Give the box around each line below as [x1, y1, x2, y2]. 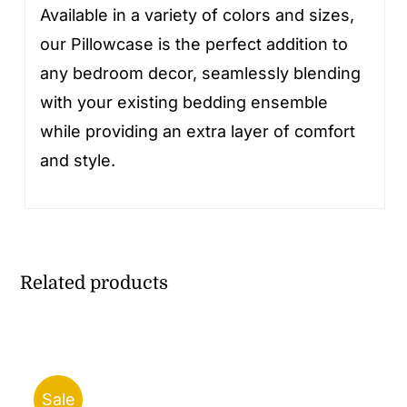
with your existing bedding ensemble [40, 93, 329, 113]
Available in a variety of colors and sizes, [40, 5, 355, 25]
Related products [20, 273, 169, 294]
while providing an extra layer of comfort [40, 122, 356, 142]
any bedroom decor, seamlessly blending [40, 64, 362, 84]
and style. [40, 151, 116, 171]
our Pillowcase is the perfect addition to [40, 35, 349, 55]
